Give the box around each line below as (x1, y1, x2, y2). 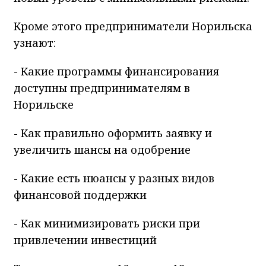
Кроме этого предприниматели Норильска (14, 18, 252, 33)
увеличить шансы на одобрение (14, 142, 191, 157)
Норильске (14, 97, 74, 112)
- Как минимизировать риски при (14, 216, 200, 230)
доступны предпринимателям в (14, 80, 190, 95)
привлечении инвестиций (14, 232, 157, 247)
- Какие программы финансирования (14, 64, 219, 78)
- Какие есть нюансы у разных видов (14, 170, 214, 185)
